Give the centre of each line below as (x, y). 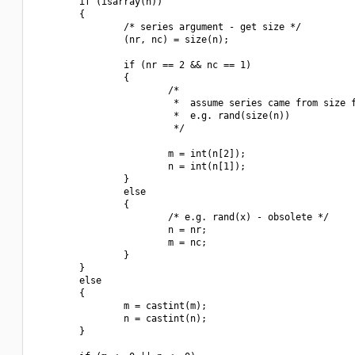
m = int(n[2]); (140, 154)
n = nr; (121, 230)
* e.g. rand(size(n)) (162, 116)
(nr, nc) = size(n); (132, 40)
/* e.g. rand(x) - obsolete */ (182, 217)
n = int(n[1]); (140, 166)
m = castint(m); (121, 306)
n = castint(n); (121, 319)
